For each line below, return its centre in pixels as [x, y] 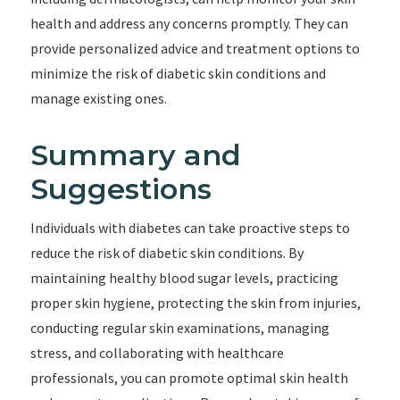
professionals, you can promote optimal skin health [189, 378]
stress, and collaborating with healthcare [157, 353]
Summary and [135, 155]
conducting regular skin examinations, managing [179, 328]
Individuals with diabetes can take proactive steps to [190, 228]
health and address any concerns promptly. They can [189, 23]
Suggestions [121, 189]
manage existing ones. [98, 98]
